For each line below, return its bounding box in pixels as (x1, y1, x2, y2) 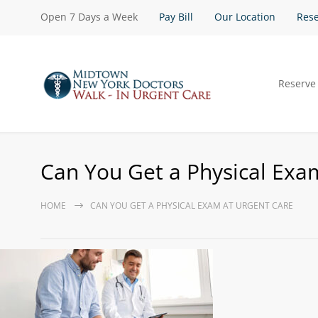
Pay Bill (159, 10, 193, 23)
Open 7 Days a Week (40, 10, 138, 23)
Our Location (214, 10, 275, 23)
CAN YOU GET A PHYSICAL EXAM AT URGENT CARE (90, 199, 293, 212)
